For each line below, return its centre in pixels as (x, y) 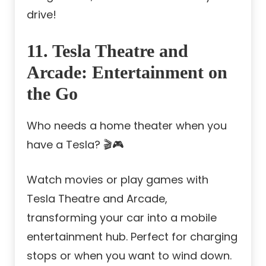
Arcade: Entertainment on (127, 72)
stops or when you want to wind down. (129, 256)
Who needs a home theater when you (127, 126)
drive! (42, 15)
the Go (52, 94)
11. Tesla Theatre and (107, 51)
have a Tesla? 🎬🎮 (75, 145)
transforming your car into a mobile (122, 218)
